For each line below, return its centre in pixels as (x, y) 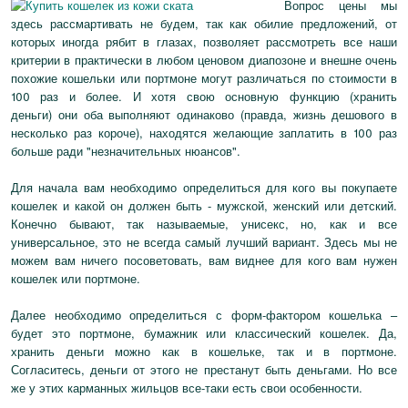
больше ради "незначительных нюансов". (127, 151)
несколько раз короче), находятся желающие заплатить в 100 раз (204, 133)
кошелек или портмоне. (76, 278)
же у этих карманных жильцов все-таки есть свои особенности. (187, 388)
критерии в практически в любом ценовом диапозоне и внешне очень (204, 60)
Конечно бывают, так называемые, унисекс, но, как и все (204, 224)
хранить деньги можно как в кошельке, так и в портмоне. (204, 351)
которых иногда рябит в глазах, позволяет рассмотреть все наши (204, 41)
